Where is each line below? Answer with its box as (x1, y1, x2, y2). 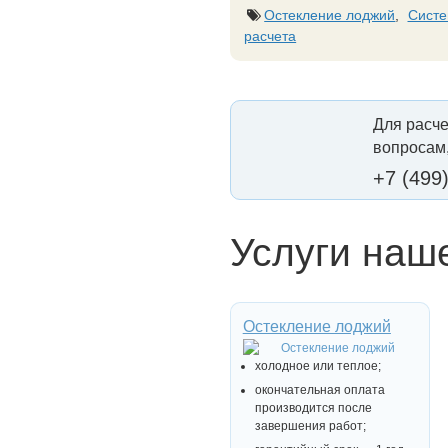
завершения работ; (254, 418, 366, 433)
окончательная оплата (254, 382, 385, 397)
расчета (244, 27, 297, 44)
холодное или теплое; (254, 358, 381, 373)
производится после (254, 400, 372, 415)
